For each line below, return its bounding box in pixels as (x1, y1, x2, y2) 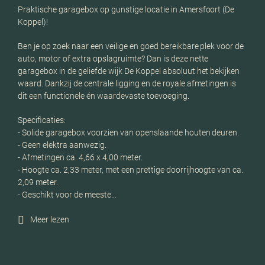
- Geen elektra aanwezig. (18, 140, 106, 150)
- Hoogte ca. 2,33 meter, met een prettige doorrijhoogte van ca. (18, 164, 244, 174)
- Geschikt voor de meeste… (18, 189, 117, 199)
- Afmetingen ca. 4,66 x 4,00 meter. (18, 152, 143, 162)
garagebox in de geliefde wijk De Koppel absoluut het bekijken (18, 66, 240, 76)
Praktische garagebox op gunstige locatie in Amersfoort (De (18, 4, 235, 14)
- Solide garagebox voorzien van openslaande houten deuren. (18, 127, 240, 137)
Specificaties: (18, 115, 66, 125)
